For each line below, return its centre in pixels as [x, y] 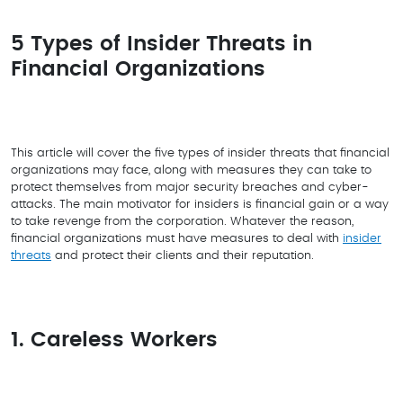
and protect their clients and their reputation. [183, 256]
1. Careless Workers [114, 340]
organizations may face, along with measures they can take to [191, 170]
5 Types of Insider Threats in [161, 44]
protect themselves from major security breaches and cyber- [190, 188]
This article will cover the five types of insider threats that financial [200, 153]
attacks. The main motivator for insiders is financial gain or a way [200, 205]
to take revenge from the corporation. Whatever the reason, [182, 222]
